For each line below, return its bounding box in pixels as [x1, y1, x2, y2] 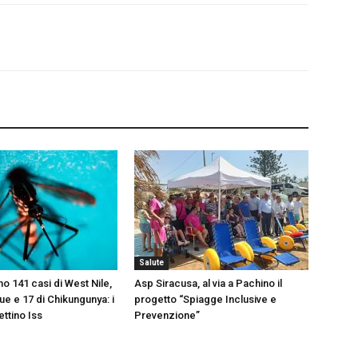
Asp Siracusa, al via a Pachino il [134, 276, 282, 289]
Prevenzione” [134, 308, 200, 321]
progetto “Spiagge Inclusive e [134, 292, 276, 305]
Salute [139, 257, 164, 267]
